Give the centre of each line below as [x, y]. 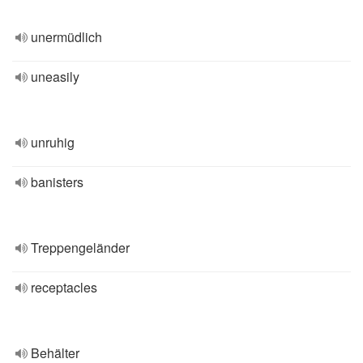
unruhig [53, 142]
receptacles [64, 287]
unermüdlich [66, 37]
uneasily [55, 77]
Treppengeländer [80, 248]
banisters [57, 182]
